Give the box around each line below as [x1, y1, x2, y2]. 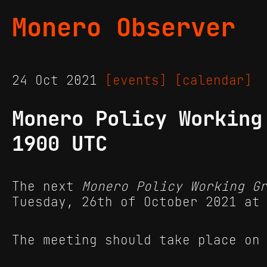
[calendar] [175, 73, 252, 88]
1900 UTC [12, 131, 107, 156]
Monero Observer [12, 12, 235, 43]
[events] [105, 73, 167, 88]
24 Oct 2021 [12, 73, 105, 88]
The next [12, 179, 82, 194]
